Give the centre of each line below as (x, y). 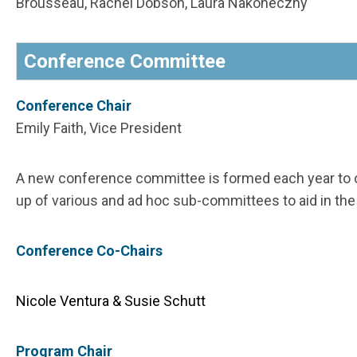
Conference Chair (74, 106)
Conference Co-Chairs (89, 251)
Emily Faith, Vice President (99, 128)
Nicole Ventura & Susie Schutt (111, 301)
